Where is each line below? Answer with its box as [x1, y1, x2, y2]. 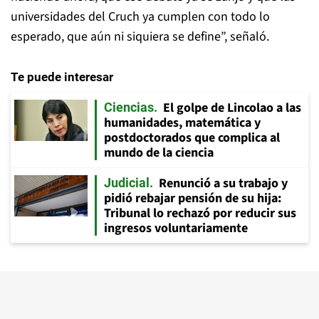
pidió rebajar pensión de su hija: [104, 189, 281, 207]
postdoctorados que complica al [104, 129, 280, 147]
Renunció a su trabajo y [159, 174, 288, 192]
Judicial [104, 175, 150, 190]
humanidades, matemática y [104, 114, 261, 132]
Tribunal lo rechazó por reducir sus [104, 204, 296, 222]
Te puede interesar [11, 70, 113, 84]
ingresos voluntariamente [104, 219, 248, 237]
